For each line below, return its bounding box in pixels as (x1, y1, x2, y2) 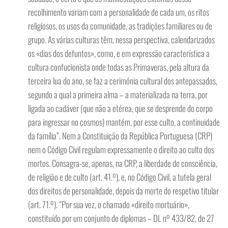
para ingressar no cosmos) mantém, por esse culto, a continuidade (28, 116, 220, 128)
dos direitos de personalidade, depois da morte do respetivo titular (28, 184, 219, 197)
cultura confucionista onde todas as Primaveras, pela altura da (28, 61, 209, 73)
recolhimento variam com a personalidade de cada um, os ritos (28, 6, 209, 18)
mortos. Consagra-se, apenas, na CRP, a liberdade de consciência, (28, 157, 217, 169)
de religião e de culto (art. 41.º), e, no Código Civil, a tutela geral (28, 170, 211, 183)
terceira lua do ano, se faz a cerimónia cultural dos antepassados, (28, 74, 217, 87)
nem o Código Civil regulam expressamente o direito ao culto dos (28, 143, 214, 156)
